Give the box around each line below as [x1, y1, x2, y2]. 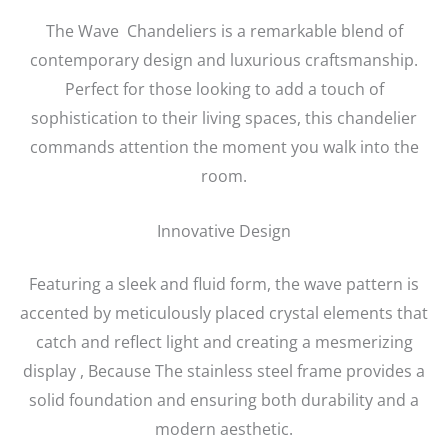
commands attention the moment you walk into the [29, 136, 419, 159]
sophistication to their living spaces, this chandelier [31, 107, 417, 130]
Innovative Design [157, 219, 291, 242]
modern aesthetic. [155, 417, 293, 440]
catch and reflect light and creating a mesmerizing [35, 330, 413, 353]
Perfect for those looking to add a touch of [64, 78, 384, 101]
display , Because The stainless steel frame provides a [23, 359, 425, 382]
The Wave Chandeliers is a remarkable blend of [45, 20, 403, 43]
